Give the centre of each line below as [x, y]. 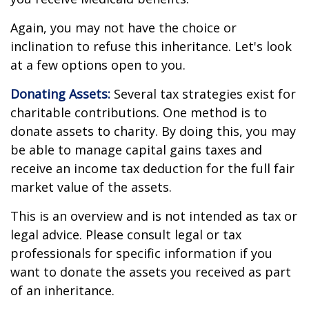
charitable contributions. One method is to [139, 112]
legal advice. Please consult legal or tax [126, 235]
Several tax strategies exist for [203, 94]
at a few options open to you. [98, 65]
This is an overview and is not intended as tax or [154, 216]
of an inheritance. [62, 290]
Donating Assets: [60, 94]
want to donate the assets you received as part [151, 272]
